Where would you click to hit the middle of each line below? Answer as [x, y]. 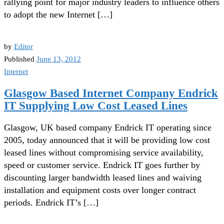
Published [20, 59]
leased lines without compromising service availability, [104, 153]
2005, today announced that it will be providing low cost [107, 140]
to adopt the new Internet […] [58, 15]
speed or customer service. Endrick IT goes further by [102, 165]
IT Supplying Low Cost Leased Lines [96, 106]
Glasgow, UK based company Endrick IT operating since [108, 128]
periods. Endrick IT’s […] [51, 203]
